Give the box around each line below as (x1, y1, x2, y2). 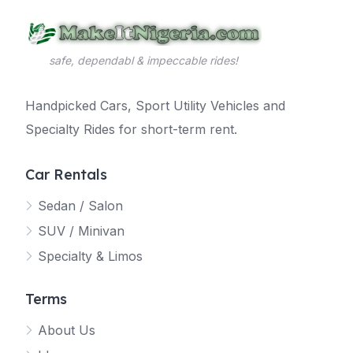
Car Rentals (25, 165, 107, 184)
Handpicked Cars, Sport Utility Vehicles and (25, 98, 285, 113)
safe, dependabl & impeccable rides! (49, 54, 238, 67)
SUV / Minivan (38, 223, 124, 239)
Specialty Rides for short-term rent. (25, 121, 237, 137)
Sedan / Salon (38, 198, 123, 214)
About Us (38, 322, 95, 338)
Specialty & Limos (38, 248, 143, 264)
